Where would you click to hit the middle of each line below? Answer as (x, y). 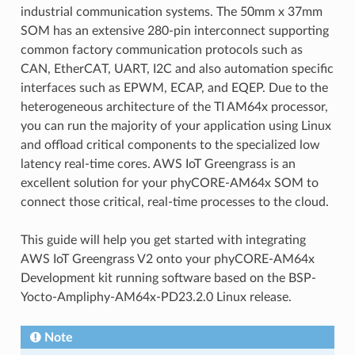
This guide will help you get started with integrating (163, 240)
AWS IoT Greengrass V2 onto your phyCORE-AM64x (167, 259)
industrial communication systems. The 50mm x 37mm (171, 12)
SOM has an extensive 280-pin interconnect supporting (174, 31)
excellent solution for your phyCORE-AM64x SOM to (169, 183)
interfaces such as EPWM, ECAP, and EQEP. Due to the (174, 88)
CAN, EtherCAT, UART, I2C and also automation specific (177, 69)
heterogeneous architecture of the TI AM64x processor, (174, 107)
